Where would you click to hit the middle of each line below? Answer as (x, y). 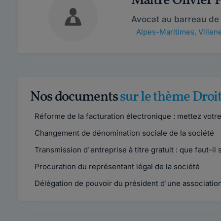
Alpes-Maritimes (165, 32)
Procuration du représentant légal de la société (116, 166)
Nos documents (75, 97)
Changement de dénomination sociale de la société (123, 133)
